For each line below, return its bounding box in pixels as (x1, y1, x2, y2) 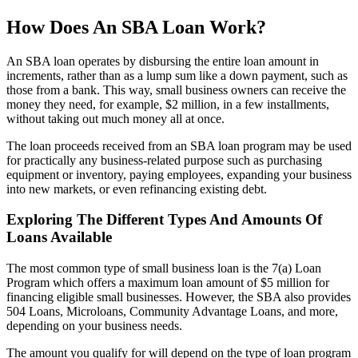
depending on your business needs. (6, 319, 182, 333)
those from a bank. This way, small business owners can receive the (6, 82, 346, 97)
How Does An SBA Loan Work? (6, 16, 266, 38)
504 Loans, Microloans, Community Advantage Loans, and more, (6, 304, 338, 319)
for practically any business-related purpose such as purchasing (6, 153, 322, 167)
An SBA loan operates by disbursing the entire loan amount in (6, 54, 319, 68)
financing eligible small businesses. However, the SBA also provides (6, 290, 351, 304)
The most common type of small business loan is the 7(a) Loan (6, 261, 321, 276)
